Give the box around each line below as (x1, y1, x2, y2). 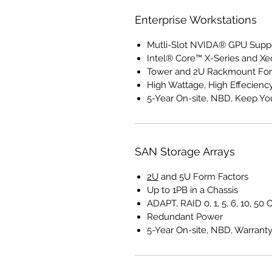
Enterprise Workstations (135, 13, 257, 27)
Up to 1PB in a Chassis (147, 185, 238, 196)
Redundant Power (147, 211, 223, 223)
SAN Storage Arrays (135, 145, 235, 158)
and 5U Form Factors (158, 171, 248, 183)
